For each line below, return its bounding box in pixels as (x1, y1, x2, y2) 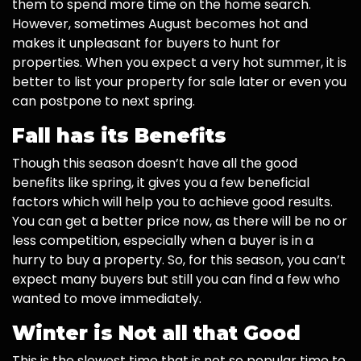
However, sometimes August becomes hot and (12, 15, 308, 34)
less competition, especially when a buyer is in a (12, 231, 313, 251)
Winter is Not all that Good (12, 321, 306, 346)
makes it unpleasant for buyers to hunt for (12, 34, 280, 53)
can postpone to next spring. (12, 92, 195, 111)
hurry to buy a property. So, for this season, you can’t (12, 251, 346, 270)
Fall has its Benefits (12, 123, 226, 148)
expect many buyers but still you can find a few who (12, 270, 340, 289)
